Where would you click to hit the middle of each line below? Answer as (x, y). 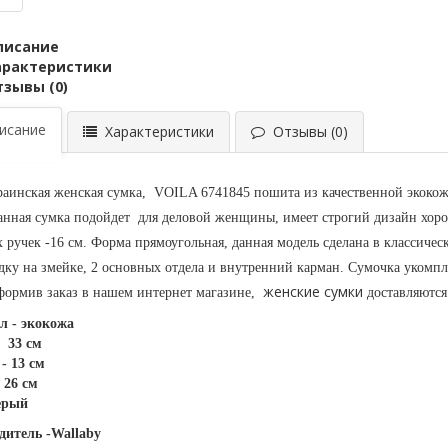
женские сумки (313, 292)
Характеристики (155, 132)
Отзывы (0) (306, 132)
